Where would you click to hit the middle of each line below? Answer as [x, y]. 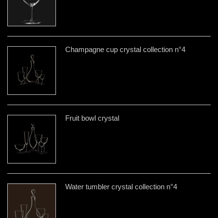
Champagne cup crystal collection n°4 [125, 49]
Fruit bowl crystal [92, 118]
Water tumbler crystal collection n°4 [121, 186]
